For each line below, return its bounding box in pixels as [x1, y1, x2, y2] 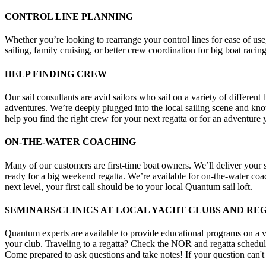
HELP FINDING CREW [5, 68, 107, 79]
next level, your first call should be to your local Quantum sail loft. [5, 181, 252, 192]
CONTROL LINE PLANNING [5, 11, 133, 22]
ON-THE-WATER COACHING [5, 137, 136, 147]
